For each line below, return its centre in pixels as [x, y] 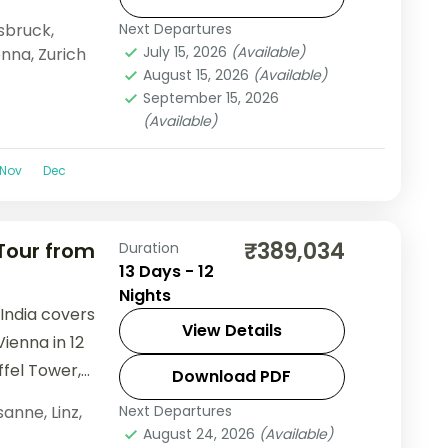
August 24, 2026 [200, 433]
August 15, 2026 [197, 75]
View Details [231, 330]
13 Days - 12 [166, 271]
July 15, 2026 [186, 52]
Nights [144, 295]
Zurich [61, 55]
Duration [148, 247]
